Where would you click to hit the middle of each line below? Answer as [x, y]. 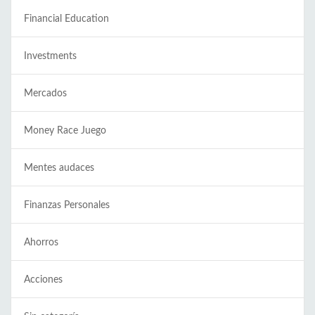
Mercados [45, 93]
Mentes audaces [59, 168]
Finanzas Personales [67, 205]
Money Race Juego [65, 130]
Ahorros [41, 242]
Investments [50, 56]
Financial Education [66, 19]
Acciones [43, 279]
